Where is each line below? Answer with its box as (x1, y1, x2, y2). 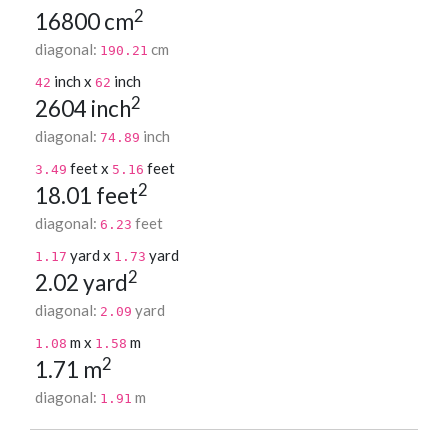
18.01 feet (35, 182, 138, 210)
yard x (67, 246, 114, 265)
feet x (67, 159, 112, 178)
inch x (51, 72, 95, 91)
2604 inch (35, 95, 131, 123)
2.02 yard (35, 269, 128, 297)
